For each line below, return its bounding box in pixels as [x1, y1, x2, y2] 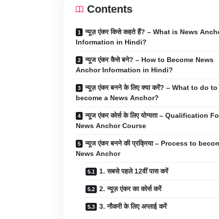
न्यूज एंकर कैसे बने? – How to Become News [85, 56, 214, 64]
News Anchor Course [76, 122, 146, 130]
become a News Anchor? [76, 94, 159, 102]
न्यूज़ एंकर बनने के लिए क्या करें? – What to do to [85, 84, 218, 92]
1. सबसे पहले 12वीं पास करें [99, 167, 168, 175]
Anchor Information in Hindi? [76, 66, 173, 74]
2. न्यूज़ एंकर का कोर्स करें [99, 185, 161, 193]
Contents [87, 3, 132, 16]
